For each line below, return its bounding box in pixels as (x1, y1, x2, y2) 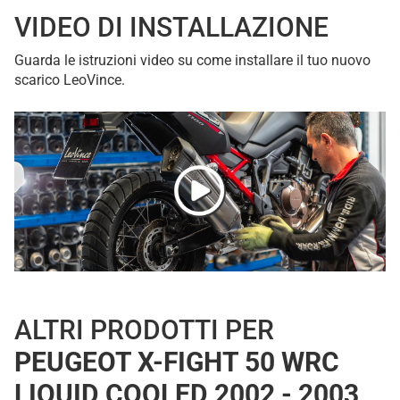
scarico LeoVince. (14, 71, 125, 89)
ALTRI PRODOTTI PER (14, 314, 274, 346)
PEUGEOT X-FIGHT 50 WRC (14, 346, 339, 379)
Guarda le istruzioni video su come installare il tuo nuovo (14, 52, 371, 70)
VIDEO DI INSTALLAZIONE (14, 12, 329, 44)
